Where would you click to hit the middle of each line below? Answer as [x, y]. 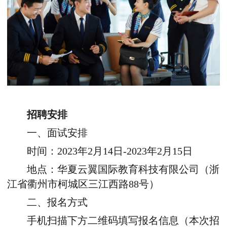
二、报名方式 [58, 203]
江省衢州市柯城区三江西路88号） [83, 184]
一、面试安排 [58, 133]
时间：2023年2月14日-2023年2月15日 [110, 152]
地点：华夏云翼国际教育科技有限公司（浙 [123, 170]
